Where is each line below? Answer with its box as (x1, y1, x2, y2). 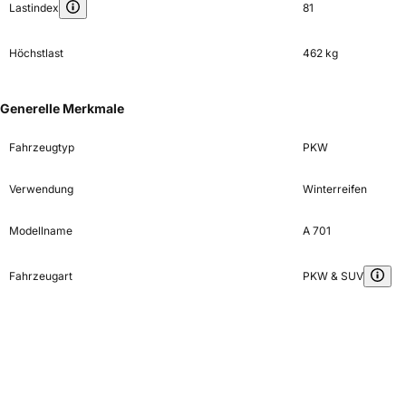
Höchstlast (9, 46, 63, 61)
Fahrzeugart (9, 269, 72, 284)
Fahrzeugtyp (9, 140, 74, 155)
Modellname (9, 224, 72, 238)
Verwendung (9, 182, 73, 197)
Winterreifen (302, 182, 367, 197)
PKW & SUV (302, 269, 363, 284)
